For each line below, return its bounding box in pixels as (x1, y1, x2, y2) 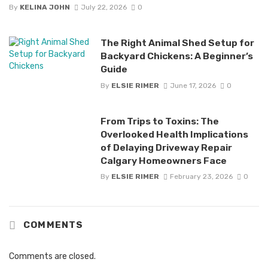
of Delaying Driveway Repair (100, 141, 232, 153)
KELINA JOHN (20, 3, 70, 12)
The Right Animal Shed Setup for (100, 37, 254, 49)
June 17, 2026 (169, 81, 216, 90)
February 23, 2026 (169, 172, 233, 181)
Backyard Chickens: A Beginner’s (100, 50, 253, 62)
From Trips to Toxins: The (100, 115, 219, 127)
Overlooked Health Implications (100, 128, 248, 140)
